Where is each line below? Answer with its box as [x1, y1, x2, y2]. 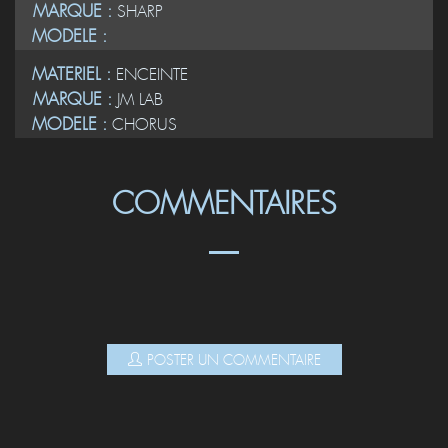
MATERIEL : [32, 63, 116, 85]
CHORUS [112, 114, 177, 135]
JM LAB [117, 89, 163, 110]
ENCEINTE [116, 64, 188, 85]
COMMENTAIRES [112, 185, 336, 224]
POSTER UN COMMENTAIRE [146, 351, 321, 369]
